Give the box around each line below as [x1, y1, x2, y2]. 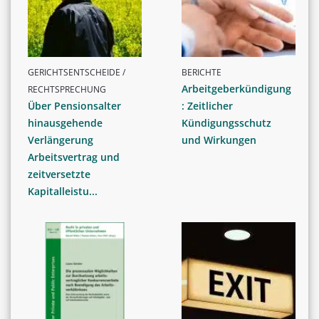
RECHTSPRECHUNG [28, 83, 106, 96]
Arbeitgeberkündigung [182, 82, 291, 96]
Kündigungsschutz [182, 116, 271, 130]
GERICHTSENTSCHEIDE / [28, 66, 125, 79]
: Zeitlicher [182, 99, 233, 113]
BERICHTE [182, 66, 221, 79]
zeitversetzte [28, 167, 90, 182]
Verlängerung [28, 133, 93, 147]
